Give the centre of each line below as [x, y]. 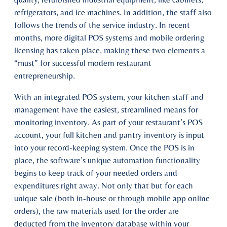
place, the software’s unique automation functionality [107, 160]
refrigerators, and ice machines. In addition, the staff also [113, 12]
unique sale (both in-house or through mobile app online [112, 198]
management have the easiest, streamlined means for [106, 109]
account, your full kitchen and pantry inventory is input [109, 135]
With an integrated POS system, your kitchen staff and [109, 97]
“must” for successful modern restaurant [83, 63]
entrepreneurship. [45, 75]
